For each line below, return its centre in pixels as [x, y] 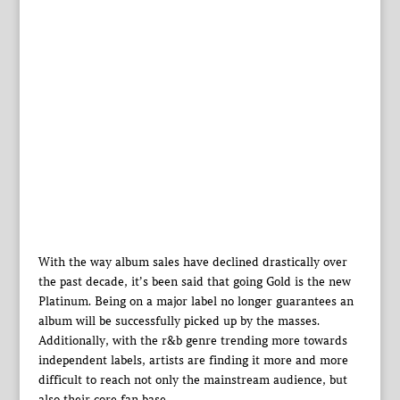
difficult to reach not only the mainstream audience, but [192, 379]
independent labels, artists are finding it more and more [193, 360]
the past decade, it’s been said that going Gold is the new [194, 281]
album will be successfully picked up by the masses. [179, 321]
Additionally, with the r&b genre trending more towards [192, 340]
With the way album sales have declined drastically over [192, 262]
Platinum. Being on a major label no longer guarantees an [196, 301]
